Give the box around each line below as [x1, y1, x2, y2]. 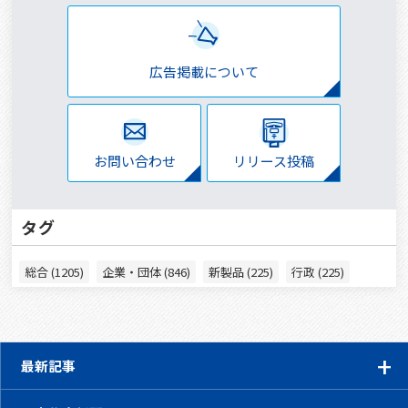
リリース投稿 [233, 151, 314, 171]
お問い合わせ [93, 151, 176, 171]
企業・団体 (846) [102, 263, 191, 281]
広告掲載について [149, 62, 259, 82]
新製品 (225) [209, 263, 274, 281]
